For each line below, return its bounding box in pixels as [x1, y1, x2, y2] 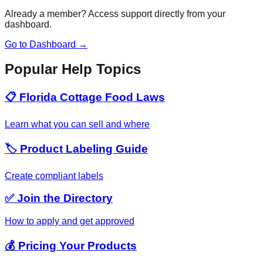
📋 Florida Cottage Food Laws [5, 91, 165, 104]
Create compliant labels [5, 170, 103, 181]
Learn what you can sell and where [5, 119, 150, 130]
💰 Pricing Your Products [5, 239, 137, 252]
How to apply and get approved [5, 215, 134, 226]
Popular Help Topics [5, 61, 141, 77]
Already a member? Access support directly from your [5, 8, 225, 19]
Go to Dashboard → [5, 39, 87, 49]
